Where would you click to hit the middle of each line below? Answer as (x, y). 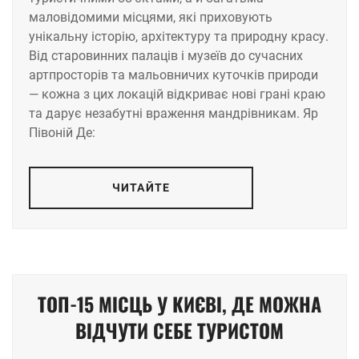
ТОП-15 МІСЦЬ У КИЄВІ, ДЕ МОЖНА (179, 304)
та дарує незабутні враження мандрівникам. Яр (173, 114)
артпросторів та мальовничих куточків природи (173, 75)
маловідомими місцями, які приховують (151, 18)
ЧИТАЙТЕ (141, 188)
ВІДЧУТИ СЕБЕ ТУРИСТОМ (179, 331)
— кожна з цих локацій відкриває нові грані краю (177, 95)
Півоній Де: (62, 133)
